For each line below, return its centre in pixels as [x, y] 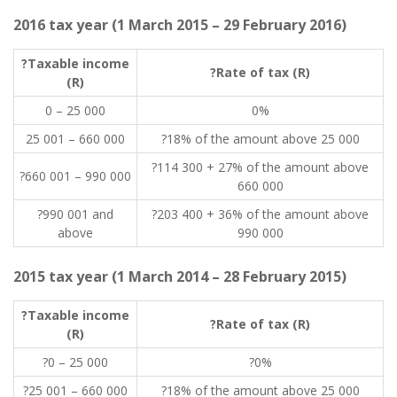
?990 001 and [75, 214]
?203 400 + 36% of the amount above [260, 214]
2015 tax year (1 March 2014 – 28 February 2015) [180, 276]
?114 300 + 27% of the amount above [260, 167]
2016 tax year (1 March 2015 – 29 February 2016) [180, 25]
